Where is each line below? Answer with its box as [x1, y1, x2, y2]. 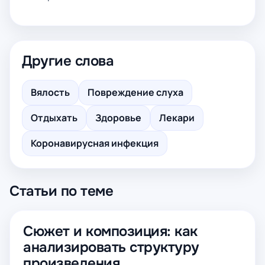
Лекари [159, 111, 195, 124]
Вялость [31, 86, 70, 99]
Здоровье [95, 111, 141, 124]
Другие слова [22, 52, 114, 70]
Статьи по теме [9, 182, 114, 200]
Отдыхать [31, 111, 77, 124]
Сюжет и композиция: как [23, 222, 198, 240]
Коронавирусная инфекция [31, 137, 159, 150]
